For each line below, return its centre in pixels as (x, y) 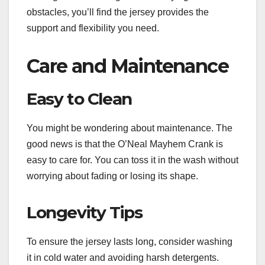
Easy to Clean (79, 99)
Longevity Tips (85, 213)
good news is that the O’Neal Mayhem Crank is (125, 144)
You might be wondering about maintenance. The (130, 128)
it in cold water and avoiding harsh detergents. (123, 258)
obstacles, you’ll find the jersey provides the (118, 12)
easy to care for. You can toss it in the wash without (132, 160)
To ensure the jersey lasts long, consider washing (130, 242)
